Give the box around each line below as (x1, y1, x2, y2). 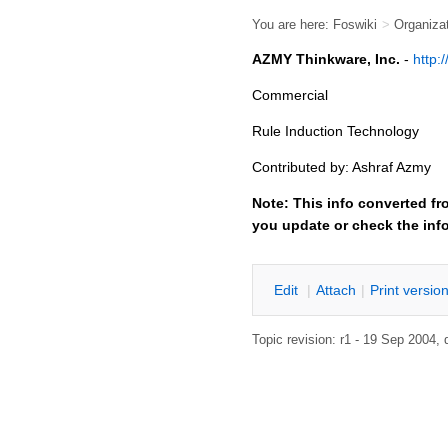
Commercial (252, 87, 328, 103)
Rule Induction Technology (252, 123, 419, 139)
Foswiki (333, 17, 377, 32)
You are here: (252, 17, 333, 32)
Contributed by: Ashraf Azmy (252, 159, 431, 175)
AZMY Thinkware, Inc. (252, 51, 400, 67)
